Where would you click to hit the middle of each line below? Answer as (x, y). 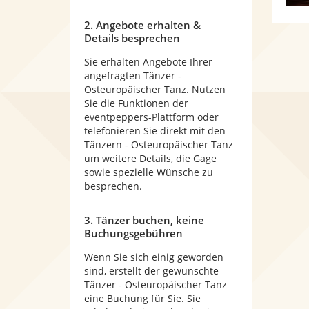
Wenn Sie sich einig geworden (154, 257)
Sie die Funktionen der (136, 103)
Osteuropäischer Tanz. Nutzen (155, 89)
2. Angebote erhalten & (142, 25)
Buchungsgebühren (133, 233)
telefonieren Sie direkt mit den (155, 131)
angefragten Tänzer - (133, 76)
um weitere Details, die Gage (150, 158)
